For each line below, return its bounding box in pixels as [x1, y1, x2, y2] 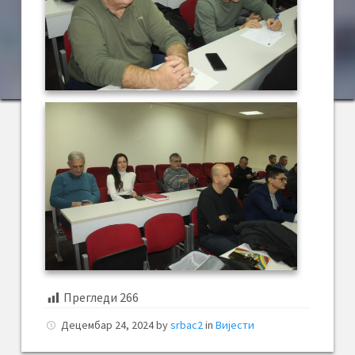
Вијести [216, 317, 254, 332]
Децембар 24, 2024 [61, 317, 156, 332]
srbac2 [170, 317, 203, 332]
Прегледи [63, 289, 117, 306]
